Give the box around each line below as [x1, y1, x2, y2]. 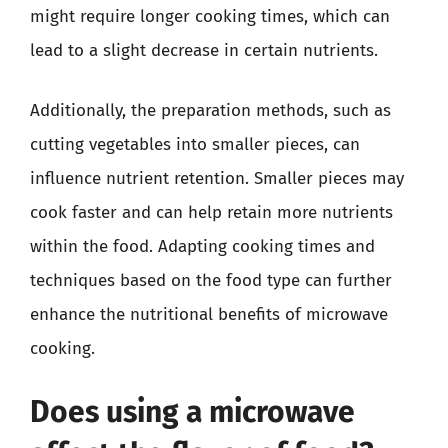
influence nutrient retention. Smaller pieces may [30, 167, 404, 189]
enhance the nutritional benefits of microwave [30, 303, 388, 325]
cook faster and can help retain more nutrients [30, 201, 393, 223]
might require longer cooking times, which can [30, 6, 390, 27]
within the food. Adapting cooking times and [30, 235, 375, 257]
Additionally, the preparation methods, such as [30, 99, 391, 121]
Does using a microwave [30, 394, 355, 430]
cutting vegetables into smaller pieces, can [30, 133, 360, 155]
